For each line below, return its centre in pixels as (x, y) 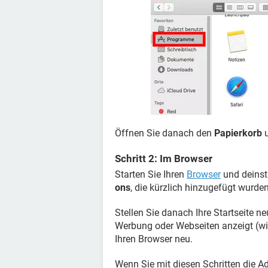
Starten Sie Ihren (151, 174)
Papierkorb (238, 133)
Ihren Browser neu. (154, 239)
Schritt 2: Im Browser (164, 159)
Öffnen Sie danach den (165, 133)
